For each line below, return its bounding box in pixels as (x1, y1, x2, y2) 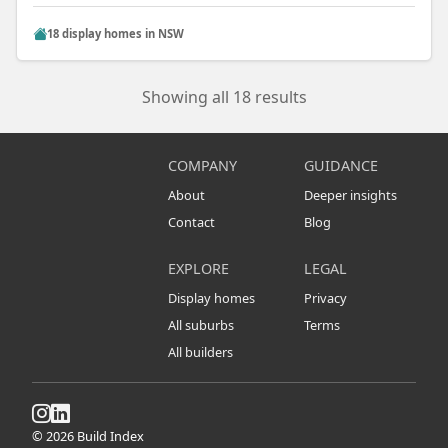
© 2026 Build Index (32, 427, 144, 446)
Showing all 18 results (141, 86, 307, 109)
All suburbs (167, 316, 234, 335)
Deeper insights (303, 186, 397, 205)
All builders (167, 343, 233, 362)
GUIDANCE (303, 156, 378, 176)
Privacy (303, 289, 347, 308)
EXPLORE (167, 259, 229, 279)
